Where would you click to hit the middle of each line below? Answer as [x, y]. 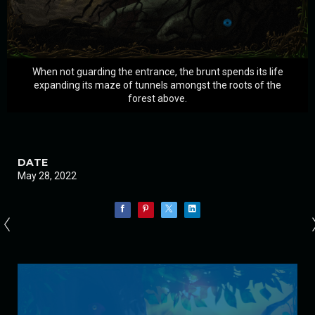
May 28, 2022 [47, 176]
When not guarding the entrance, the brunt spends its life [157, 72]
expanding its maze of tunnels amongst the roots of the [157, 85]
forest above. [157, 99]
